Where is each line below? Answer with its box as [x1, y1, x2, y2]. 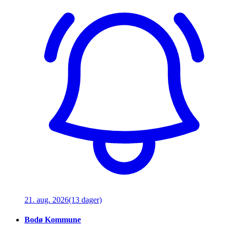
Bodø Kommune [24, 215, 81, 224]
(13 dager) [69, 195, 102, 205]
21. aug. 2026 [24, 195, 69, 205]
